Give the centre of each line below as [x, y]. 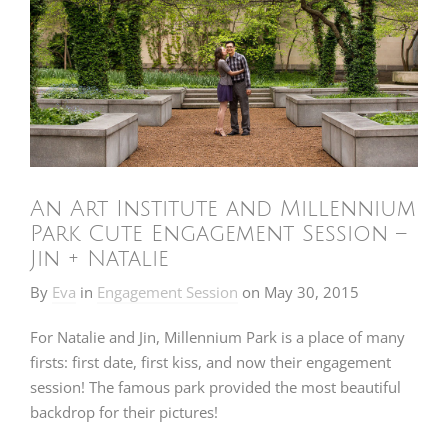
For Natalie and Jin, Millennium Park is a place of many [217, 337]
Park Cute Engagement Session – [218, 234]
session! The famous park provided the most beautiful [215, 387]
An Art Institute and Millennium [223, 209]
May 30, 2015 [311, 292]
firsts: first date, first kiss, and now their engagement [210, 362]
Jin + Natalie [99, 259]
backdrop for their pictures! [126, 412]
